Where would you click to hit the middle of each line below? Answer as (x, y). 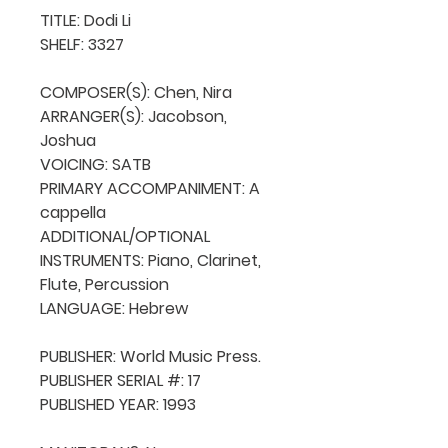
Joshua (68, 140)
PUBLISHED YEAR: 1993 (118, 404)
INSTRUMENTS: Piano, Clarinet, (150, 260)
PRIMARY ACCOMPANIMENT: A (150, 188)
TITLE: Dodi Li (85, 20)
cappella (73, 212)
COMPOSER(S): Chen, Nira (136, 92)
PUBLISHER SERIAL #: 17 (120, 380)
